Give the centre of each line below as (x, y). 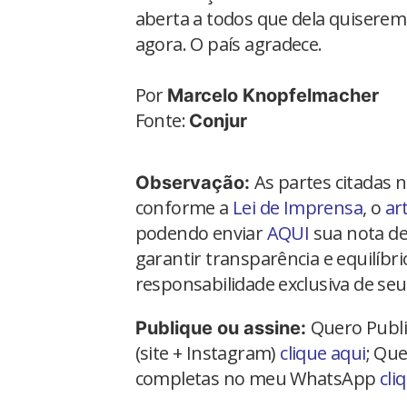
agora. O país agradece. (228, 44)
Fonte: (162, 120)
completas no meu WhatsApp (257, 378)
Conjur (218, 120)
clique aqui (323, 352)
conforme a (184, 207)
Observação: (194, 182)
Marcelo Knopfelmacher (273, 95)
